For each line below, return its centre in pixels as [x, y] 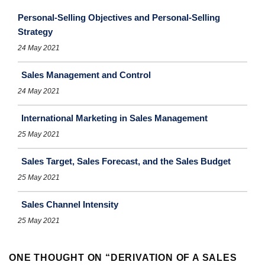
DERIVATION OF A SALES [174, 257]
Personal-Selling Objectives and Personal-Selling [119, 17]
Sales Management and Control [86, 75]
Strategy [35, 31]
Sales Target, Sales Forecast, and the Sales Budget [126, 161]
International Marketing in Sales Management [114, 118]
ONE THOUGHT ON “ [60, 257]
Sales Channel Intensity [70, 204]
